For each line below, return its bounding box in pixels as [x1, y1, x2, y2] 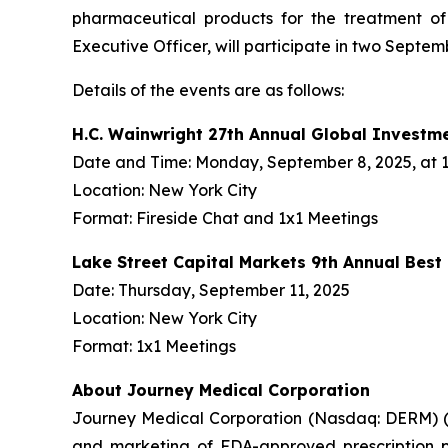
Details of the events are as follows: [72, 79, 344, 100]
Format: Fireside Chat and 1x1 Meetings [72, 207, 378, 228]
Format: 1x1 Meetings [72, 335, 236, 356]
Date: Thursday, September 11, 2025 [72, 279, 350, 300]
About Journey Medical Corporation [72, 379, 370, 400]
